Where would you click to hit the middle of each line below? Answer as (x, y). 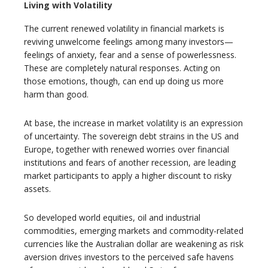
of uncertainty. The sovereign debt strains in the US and (131, 136)
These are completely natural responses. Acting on (122, 68)
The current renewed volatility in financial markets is (124, 29)
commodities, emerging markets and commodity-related (134, 231)
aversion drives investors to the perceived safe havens (129, 257)
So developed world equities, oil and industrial (112, 218)
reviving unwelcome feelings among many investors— (129, 42)
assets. (37, 189)
